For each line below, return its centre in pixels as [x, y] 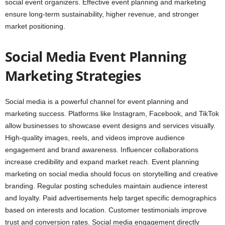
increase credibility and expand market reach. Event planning [102, 162]
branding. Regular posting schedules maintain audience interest [106, 186]
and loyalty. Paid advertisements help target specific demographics [111, 198]
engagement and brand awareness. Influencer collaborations [102, 150]
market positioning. [35, 26]
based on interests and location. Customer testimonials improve [106, 210]
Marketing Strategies [75, 76]
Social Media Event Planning [96, 57]
